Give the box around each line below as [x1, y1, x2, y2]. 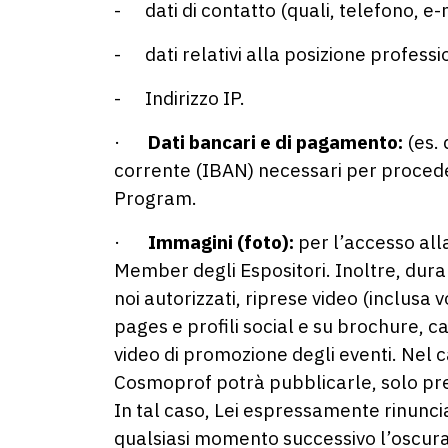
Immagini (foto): [148, 230, 294, 254]
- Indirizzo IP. [114, 86, 245, 110]
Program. [114, 186, 197, 210]
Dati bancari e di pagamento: [148, 130, 403, 154]
